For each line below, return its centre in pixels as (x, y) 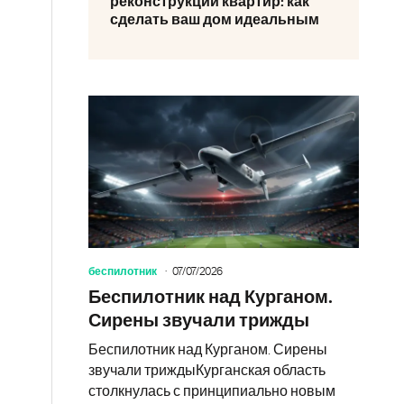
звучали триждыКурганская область (207, 370)
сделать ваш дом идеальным (215, 20)
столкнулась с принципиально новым (212, 391)
